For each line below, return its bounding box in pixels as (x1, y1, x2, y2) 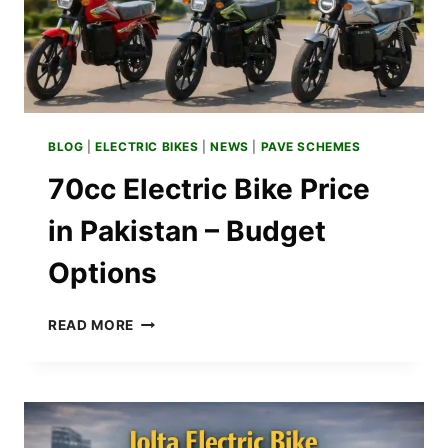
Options (48, 255, 157, 290)
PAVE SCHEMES (260, 138, 361, 154)
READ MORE (48, 316, 135, 333)
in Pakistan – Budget (48, 213, 326, 248)
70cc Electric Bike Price (48, 171, 370, 206)
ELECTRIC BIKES (95, 138, 199, 154)
